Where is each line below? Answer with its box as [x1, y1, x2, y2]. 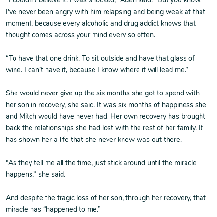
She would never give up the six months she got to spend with [6, 90, 200, 97]
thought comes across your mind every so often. [6, 32, 155, 39]
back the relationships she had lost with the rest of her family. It [6, 125, 203, 132]
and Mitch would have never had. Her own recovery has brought [6, 113, 205, 121]
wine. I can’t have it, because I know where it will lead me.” [6, 67, 188, 74]
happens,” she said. [6, 171, 65, 179]
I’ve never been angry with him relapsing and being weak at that [6, 9, 205, 16]
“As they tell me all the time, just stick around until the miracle [6, 160, 197, 167]
